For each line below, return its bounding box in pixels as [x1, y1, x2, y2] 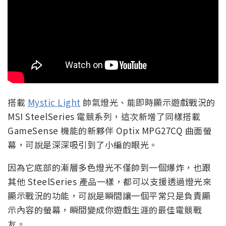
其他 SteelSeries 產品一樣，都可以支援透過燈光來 [8, 175, 211, 188]
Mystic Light [27, 95, 81, 108]
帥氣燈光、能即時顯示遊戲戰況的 [80, 95, 215, 108]
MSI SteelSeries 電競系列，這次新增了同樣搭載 [8, 109, 200, 123]
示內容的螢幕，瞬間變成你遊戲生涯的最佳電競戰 [8, 203, 202, 216]
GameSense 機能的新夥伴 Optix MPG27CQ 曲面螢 [8, 124, 211, 137]
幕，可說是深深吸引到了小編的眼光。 [8, 138, 158, 151]
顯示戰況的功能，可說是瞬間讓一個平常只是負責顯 [8, 189, 211, 202]
